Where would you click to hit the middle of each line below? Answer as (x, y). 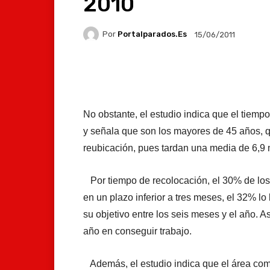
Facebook (129, 75)
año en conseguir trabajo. (137, 231)
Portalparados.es (152, 34)
